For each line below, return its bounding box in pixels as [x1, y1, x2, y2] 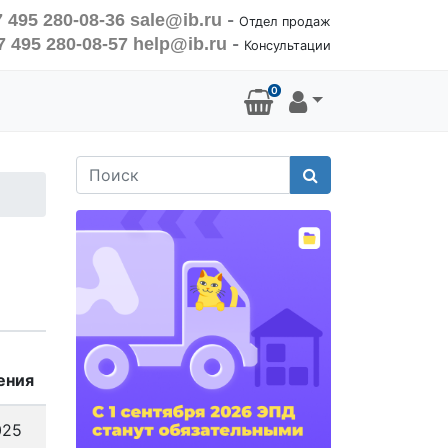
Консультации [244, 38, 331, 53]
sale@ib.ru [130, 10, 222, 30]
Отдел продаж [239, 14, 331, 29]
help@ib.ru [133, 34, 227, 54]
